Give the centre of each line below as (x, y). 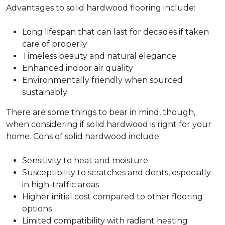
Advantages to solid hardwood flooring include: (101, 8)
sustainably (45, 92)
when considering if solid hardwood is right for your (109, 124)
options (37, 209)
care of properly (54, 44)
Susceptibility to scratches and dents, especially (117, 173)
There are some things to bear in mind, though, (101, 112)
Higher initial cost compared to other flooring (113, 197)
